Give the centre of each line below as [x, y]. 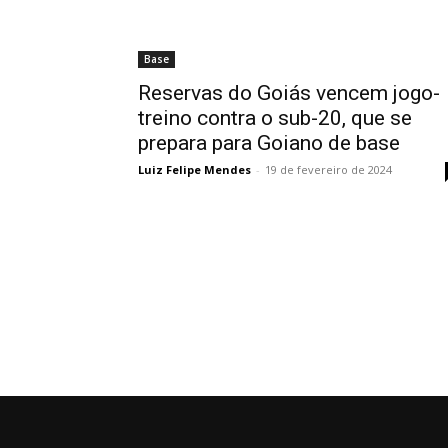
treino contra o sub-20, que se [275, 118]
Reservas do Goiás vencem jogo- [289, 93]
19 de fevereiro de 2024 [328, 170]
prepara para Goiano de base [269, 143]
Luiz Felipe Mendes [194, 170]
